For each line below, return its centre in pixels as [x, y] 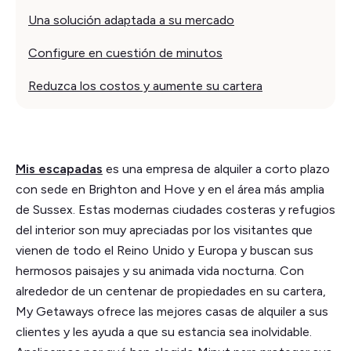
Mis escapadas [59, 169]
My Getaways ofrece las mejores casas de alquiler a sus [172, 312]
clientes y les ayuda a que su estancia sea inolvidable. [164, 332]
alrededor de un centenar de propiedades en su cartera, [171, 291]
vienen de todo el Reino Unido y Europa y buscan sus [165, 251]
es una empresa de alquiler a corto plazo [216, 169]
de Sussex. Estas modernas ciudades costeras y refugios [175, 210]
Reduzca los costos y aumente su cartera [145, 86]
